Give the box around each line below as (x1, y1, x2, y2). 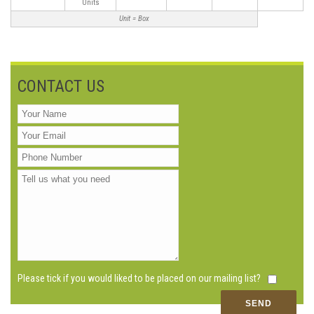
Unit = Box (119, 13, 149, 23)
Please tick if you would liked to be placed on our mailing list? (18, 272, 263, 284)
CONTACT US (18, 76, 104, 96)
